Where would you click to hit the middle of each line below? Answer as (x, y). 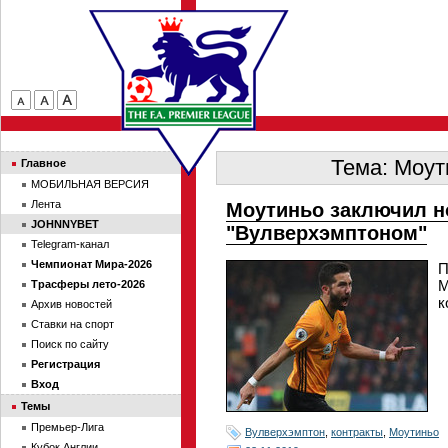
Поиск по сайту (70, 344)
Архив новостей (71, 304)
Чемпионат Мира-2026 (91, 264)
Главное (43, 163)
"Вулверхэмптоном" (326, 233)
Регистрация (65, 364)
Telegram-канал (70, 244)
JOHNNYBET (65, 224)
